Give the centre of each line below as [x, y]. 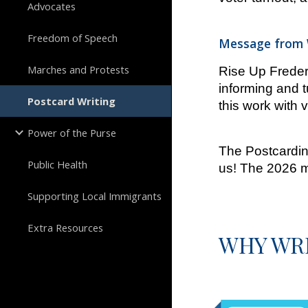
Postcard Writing [71, 101]
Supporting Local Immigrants [95, 196]
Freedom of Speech [73, 38]
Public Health [57, 164]
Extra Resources [65, 228]
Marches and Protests [78, 69]
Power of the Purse [72, 133]
